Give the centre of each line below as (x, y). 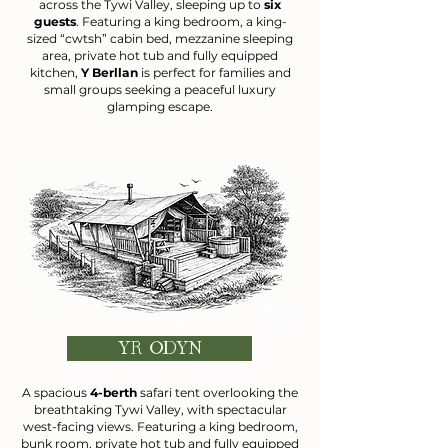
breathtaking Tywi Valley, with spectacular (160, 409)
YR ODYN (159, 348)
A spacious (56, 392)
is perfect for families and (214, 72)
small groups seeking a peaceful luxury (160, 89)
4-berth (113, 392)
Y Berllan (109, 72)
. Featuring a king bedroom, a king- (181, 21)
